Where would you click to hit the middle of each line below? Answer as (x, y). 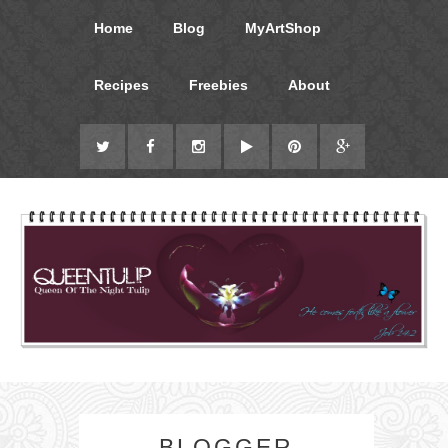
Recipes (121, 85)
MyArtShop (283, 28)
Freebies (218, 85)
